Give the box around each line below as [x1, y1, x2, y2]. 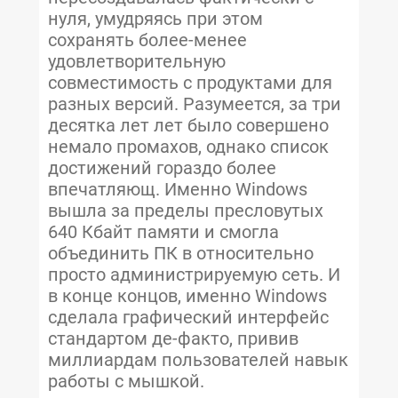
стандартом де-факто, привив [48, 328, 298, 350]
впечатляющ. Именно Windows [48, 179, 307, 201]
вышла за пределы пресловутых [48, 200, 323, 222]
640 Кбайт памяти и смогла [48, 221, 279, 243]
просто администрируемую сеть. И [48, 264, 340, 286]
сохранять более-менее [48, 29, 247, 52]
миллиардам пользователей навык [48, 349, 348, 371]
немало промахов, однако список [48, 136, 329, 158]
